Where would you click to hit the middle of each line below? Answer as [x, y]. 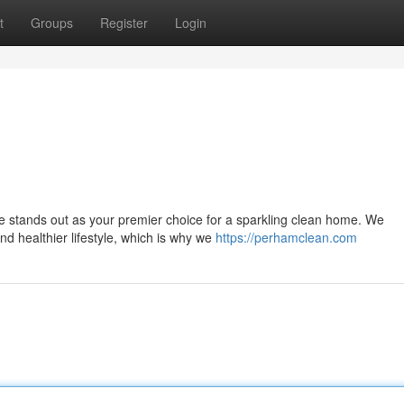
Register [124, 23]
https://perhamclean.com [286, 237]
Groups [52, 23]
